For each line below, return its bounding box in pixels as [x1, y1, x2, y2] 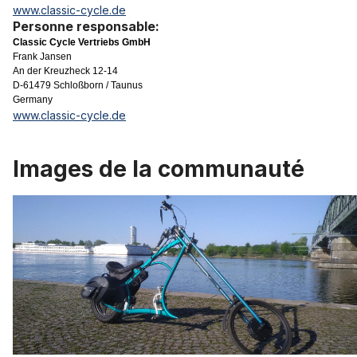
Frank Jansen [13, 51, 72, 63]
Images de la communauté [13, 155, 304, 183]
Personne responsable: [13, 18, 159, 35]
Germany [13, 94, 53, 106]
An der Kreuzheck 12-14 [13, 65, 118, 77]
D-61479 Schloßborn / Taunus [13, 80, 143, 92]
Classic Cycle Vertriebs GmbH [13, 37, 151, 49]
